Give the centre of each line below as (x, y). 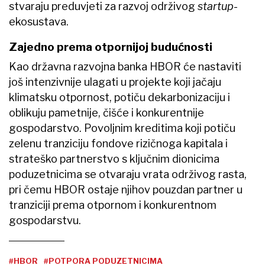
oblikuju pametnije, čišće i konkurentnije (106, 112)
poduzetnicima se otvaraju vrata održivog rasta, (128, 174)
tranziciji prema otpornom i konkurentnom (113, 205)
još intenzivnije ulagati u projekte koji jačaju (115, 82)
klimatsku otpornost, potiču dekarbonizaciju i (119, 97)
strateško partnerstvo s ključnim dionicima (114, 159)
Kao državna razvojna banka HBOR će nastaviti (125, 66)
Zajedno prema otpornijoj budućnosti (111, 47)
